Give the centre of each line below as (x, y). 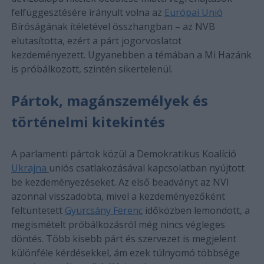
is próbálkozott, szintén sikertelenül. (92, 69)
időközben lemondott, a (196, 210)
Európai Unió (193, 12)
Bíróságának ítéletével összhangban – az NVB (113, 26)
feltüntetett (38, 210)
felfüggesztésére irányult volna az (88, 12)
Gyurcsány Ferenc (103, 210)
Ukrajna (30, 168)
